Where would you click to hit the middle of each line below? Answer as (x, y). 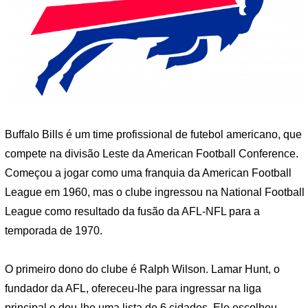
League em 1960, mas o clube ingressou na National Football (155, 192)
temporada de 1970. (54, 231)
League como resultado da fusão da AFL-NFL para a (132, 212)
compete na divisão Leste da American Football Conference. (152, 154)
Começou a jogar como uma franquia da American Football (148, 173)
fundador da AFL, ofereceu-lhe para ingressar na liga (133, 289)
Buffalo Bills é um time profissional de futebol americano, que (153, 135)
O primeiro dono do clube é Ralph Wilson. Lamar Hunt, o (142, 269)
